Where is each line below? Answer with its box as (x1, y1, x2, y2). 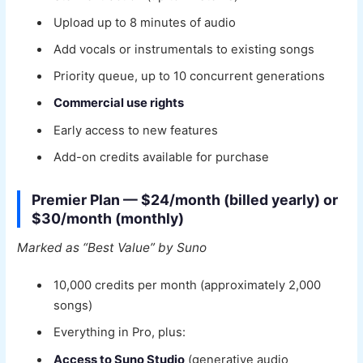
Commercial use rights (53, 96, 185, 111)
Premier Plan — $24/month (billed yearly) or (32, 190, 339, 208)
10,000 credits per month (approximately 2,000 (53, 278, 322, 293)
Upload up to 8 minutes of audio (53, 15, 237, 30)
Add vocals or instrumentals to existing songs (53, 41, 315, 57)
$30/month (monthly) (32, 209, 185, 227)
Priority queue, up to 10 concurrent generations (53, 69, 326, 84)
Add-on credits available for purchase (53, 149, 270, 164)
